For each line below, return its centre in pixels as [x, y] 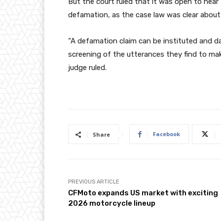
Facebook [166, 134]
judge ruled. [87, 68]
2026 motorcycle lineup [112, 203]
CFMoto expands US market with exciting [143, 193]
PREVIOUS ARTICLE [94, 182]
